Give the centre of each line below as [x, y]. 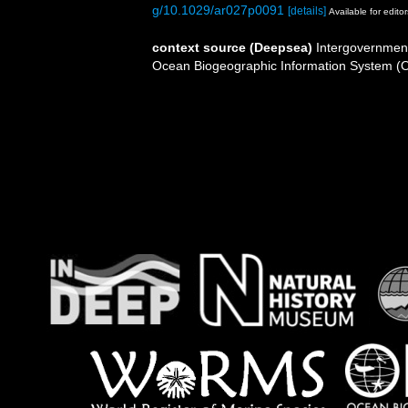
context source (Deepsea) [232, 47]
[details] [307, 10]
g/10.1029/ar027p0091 [218, 10]
